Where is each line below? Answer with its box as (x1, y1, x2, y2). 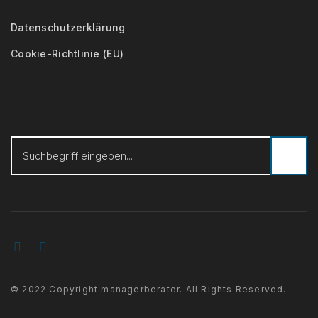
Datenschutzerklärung (11, 21, 126, 33)
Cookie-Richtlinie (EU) (11, 48, 124, 60)
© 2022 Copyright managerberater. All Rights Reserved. (11, 284, 287, 295)
